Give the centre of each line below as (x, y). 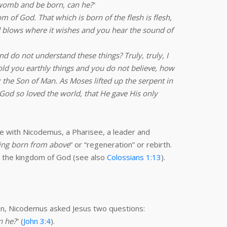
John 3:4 (37, 221)
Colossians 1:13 (134, 157)
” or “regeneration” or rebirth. (121, 144)
